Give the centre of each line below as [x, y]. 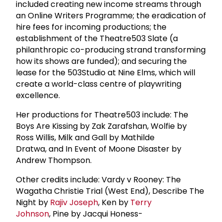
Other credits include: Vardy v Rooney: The [98, 179]
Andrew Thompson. [56, 160]
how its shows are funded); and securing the [101, 61]
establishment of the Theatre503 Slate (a [97, 38]
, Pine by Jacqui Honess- [96, 214]
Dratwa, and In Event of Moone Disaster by [99, 149]
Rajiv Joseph [74, 202]
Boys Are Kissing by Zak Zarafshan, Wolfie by [101, 126]
